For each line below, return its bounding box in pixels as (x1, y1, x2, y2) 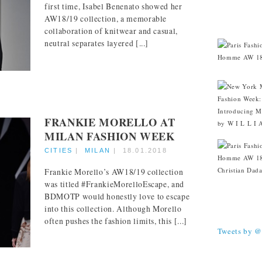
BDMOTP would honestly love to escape (44, 190, 190, 202)
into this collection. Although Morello (44, 202, 182, 214)
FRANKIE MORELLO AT (44, 113, 175, 130)
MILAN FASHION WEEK (44, 127, 175, 144)
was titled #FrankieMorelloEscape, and (44, 178, 185, 189)
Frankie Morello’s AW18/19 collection (44, 166, 184, 177)
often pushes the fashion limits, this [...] (44, 215, 187, 226)
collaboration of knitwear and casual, (44, 25, 178, 37)
